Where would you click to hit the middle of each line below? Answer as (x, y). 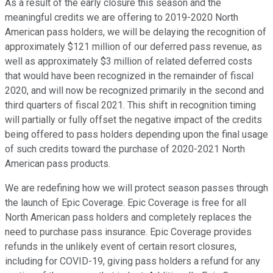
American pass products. (58, 164)
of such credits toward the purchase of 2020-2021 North (125, 149)
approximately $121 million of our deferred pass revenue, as (133, 47)
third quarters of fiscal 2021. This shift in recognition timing (130, 105)
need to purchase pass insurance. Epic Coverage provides (128, 232)
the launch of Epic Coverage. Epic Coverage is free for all (126, 203)
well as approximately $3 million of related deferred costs (129, 62)
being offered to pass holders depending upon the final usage (136, 135)
